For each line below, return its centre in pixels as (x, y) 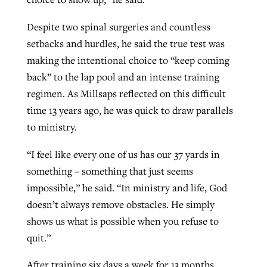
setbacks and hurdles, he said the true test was (125, 43)
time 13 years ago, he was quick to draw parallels (130, 110)
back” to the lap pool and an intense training (123, 77)
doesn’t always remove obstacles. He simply (120, 204)
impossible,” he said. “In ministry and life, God (127, 187)
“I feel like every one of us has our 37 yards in (123, 154)
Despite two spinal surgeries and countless (118, 27)
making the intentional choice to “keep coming (128, 60)
